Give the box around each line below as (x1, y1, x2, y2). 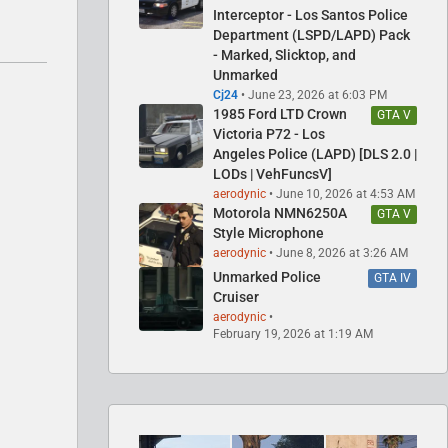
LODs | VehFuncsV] (213, 166, 332, 182)
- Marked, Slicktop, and (213, 47, 356, 63)
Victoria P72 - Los (213, 126, 325, 142)
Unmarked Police (213, 269, 321, 285)
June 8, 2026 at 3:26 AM (276, 246, 408, 260)
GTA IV (374, 270, 411, 285)
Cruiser (213, 289, 259, 305)
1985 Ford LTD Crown (213, 106, 347, 122)
